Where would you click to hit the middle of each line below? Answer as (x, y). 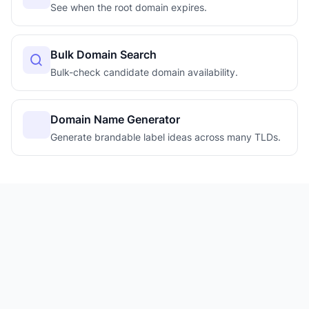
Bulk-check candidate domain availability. (144, 72)
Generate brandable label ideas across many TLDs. (166, 137)
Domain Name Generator (115, 119)
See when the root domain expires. (129, 7)
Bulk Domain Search (103, 54)
